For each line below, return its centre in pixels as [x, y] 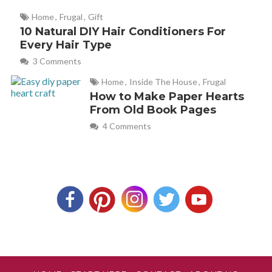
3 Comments [56, 61]
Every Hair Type [66, 45]
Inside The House [164, 82]
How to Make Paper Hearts [167, 97]
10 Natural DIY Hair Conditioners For [123, 32]
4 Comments [126, 126]
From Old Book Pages [153, 110]
